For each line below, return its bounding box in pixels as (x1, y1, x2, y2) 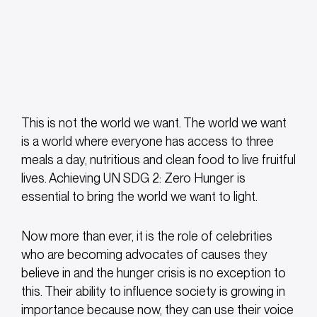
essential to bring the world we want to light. (21, 188, 260, 204)
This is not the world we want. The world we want (21, 115, 287, 130)
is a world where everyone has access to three (21, 133, 274, 149)
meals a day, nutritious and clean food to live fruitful (21, 151, 296, 167)
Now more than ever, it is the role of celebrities (21, 229, 272, 244)
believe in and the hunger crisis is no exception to (21, 265, 286, 281)
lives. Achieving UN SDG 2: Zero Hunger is (21, 170, 246, 185)
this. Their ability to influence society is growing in (21, 284, 285, 299)
